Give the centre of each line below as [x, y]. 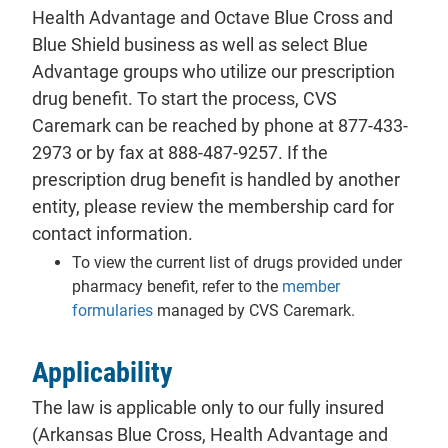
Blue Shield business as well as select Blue [200, 45]
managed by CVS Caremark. [254, 311]
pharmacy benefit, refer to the [177, 287]
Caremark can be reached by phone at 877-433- [220, 126]
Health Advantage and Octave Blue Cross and [212, 18]
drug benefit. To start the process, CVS [184, 99]
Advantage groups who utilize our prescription [213, 72]
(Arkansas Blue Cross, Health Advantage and [210, 434]
